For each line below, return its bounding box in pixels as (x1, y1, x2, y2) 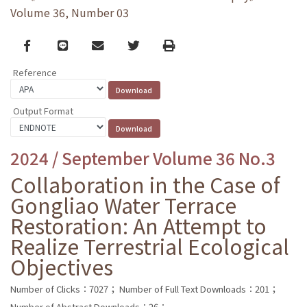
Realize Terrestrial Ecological (10, 230, 289, 261)
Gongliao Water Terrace (10, 189, 236, 220)
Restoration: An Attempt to (10, 210, 267, 241)
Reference (13, 66, 57, 79)
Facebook (23, 36, 79, 53)
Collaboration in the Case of (10, 169, 280, 199)
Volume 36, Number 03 (10, 4, 129, 21)
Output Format (13, 103, 73, 117)
